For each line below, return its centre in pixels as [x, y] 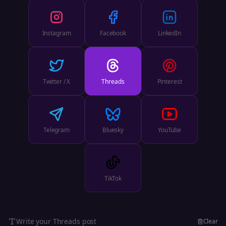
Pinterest [169, 81]
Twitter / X [56, 81]
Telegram [56, 130]
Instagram [56, 33]
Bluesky [113, 130]
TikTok [113, 178]
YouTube [169, 130]
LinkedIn [169, 33]
